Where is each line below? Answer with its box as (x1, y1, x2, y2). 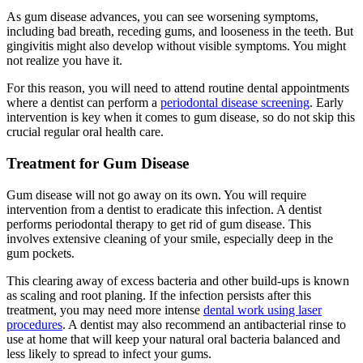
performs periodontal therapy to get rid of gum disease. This (6, 216, 311, 231)
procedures (6, 317, 62, 331)
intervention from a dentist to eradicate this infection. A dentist (6, 202, 322, 216)
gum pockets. (6, 246, 75, 260)
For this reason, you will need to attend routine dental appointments (6, 81, 349, 96)
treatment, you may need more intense (6, 302, 203, 317)
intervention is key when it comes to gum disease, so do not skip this (6, 110, 355, 125)
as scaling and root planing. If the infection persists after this (6, 288, 311, 302)
